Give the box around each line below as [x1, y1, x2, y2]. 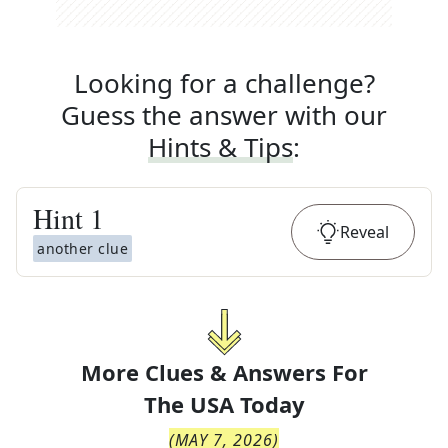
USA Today [189, 389, 305, 419]
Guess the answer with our [61, 97, 387, 133]
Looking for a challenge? [73, 65, 375, 101]
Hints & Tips [148, 129, 293, 165]
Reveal [340, 221, 389, 243]
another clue [37, 239, 128, 258]
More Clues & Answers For [80, 357, 368, 387]
